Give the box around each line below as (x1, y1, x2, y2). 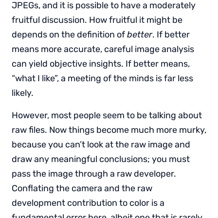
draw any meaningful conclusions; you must (12, 153, 190, 164)
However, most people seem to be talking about (12, 109, 202, 121)
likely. (12, 87, 36, 98)
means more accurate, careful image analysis (12, 43, 194, 54)
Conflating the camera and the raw (12, 182, 152, 194)
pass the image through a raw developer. (12, 168, 176, 179)
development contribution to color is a (12, 197, 164, 208)
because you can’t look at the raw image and (12, 139, 190, 150)
